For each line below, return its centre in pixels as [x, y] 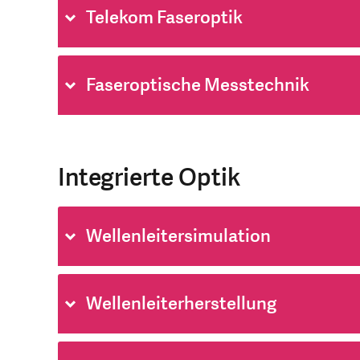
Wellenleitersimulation [178, 237]
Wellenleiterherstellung [181, 304]
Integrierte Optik [149, 178]
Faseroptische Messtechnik [198, 86]
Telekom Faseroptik [164, 18]
